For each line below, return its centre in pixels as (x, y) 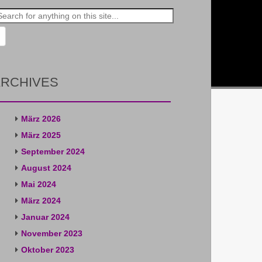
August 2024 (46, 168)
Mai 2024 (38, 184)
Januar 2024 (45, 217)
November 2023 (51, 233)
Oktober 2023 (47, 250)
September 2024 (53, 151)
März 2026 (41, 119)
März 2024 (41, 201)
